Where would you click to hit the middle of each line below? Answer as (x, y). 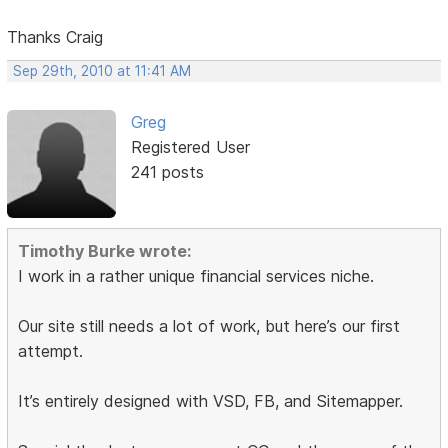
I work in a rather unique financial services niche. (196, 276)
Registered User (190, 146)
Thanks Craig (55, 36)
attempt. (51, 351)
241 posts (167, 171)
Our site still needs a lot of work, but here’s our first (209, 326)
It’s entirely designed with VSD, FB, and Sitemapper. (211, 401)
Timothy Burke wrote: (105, 251)
